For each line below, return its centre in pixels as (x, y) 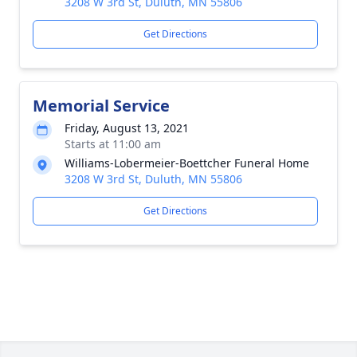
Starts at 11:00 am (113, 144)
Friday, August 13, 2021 (127, 128)
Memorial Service (101, 106)
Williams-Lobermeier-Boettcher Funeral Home (187, 163)
